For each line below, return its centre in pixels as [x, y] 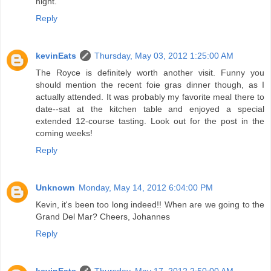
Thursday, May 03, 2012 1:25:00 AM [164, 55]
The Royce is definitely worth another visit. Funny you [150, 72]
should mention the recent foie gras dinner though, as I [150, 84]
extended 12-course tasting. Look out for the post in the [150, 121]
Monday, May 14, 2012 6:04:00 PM [146, 187]
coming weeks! [64, 133]
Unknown [55, 187]
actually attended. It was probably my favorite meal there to [150, 96]
